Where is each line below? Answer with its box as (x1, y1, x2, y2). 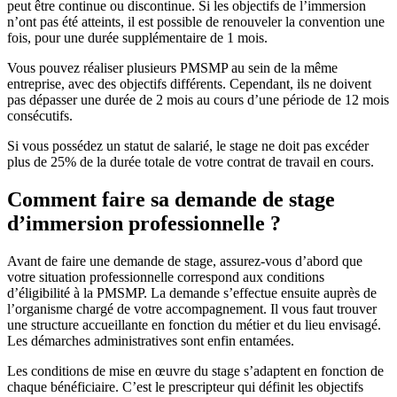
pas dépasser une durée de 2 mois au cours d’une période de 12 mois (7, 91, 389, 107)
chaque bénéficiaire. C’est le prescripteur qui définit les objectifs (7, 378, 363, 394)
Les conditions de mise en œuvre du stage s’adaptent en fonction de (7, 362, 384, 378)
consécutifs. (7, 107, 73, 123)
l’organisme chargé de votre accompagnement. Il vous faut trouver (7, 300, 377, 316)
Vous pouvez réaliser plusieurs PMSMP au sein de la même (7, 59, 338, 75)
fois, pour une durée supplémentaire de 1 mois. (7, 29, 268, 45)
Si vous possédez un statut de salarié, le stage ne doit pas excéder (7, 137, 369, 153)
